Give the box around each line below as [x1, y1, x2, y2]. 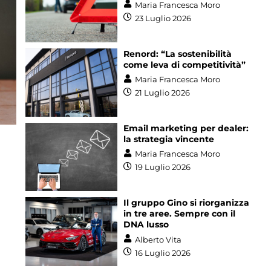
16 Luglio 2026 [134, 247, 191, 258]
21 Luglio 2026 [134, 88, 190, 97]
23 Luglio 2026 [134, 13, 191, 23]
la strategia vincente [123, 133, 214, 145]
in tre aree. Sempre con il [123, 208, 235, 220]
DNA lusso [123, 219, 169, 230]
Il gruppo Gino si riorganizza [123, 197, 249, 209]
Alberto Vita [134, 234, 181, 244]
